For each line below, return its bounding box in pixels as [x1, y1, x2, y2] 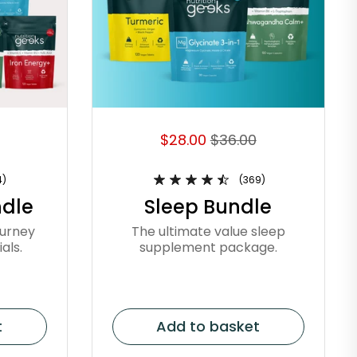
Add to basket [156, 316, 261, 337]
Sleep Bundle [144, 194, 273, 221]
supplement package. [139, 238, 277, 257]
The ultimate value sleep [131, 222, 285, 241]
